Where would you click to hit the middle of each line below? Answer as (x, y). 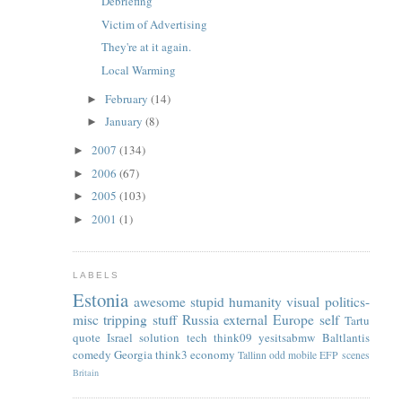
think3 (171, 354)
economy (212, 354)
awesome (159, 301)
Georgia (133, 354)
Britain (85, 372)
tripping (126, 319)
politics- (347, 301)
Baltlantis (345, 337)
